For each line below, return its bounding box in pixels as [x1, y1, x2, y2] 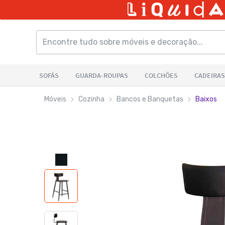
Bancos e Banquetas [117, 95, 183, 103]
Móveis [44, 95, 66, 103]
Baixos [195, 95, 217, 103]
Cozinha [78, 95, 104, 103]
